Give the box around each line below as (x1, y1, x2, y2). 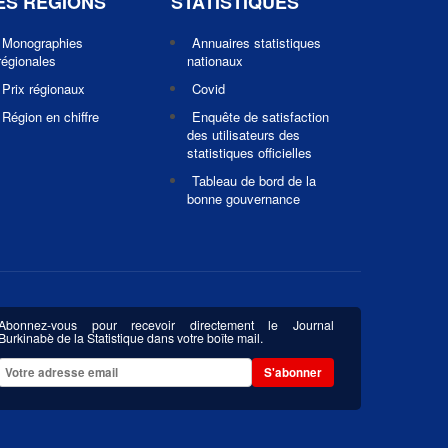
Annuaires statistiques (192, 33, 321, 52)
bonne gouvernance (187, 189, 300, 208)
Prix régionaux (2, 79, 85, 98)
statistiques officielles (187, 143, 312, 162)
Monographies (2, 33, 83, 52)
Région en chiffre (2, 107, 99, 126)
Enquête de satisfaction (192, 107, 329, 126)
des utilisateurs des (187, 125, 300, 144)
